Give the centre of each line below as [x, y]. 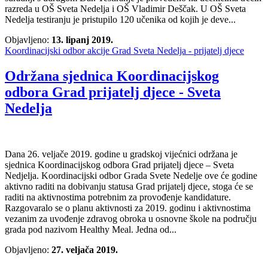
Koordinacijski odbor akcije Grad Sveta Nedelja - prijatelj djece [124, 51]
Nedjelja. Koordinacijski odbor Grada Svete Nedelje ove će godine [131, 176]
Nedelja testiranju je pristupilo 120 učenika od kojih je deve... [120, 20]
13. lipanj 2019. [82, 40]
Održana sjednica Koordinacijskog [112, 76]
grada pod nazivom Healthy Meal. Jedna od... [91, 230]
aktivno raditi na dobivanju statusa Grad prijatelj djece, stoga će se [129, 187]
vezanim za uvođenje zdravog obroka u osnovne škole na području [131, 219]
